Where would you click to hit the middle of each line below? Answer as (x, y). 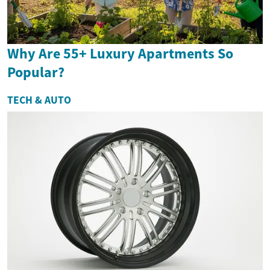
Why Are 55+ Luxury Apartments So (120, 53)
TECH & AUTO (39, 100)
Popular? (36, 72)
